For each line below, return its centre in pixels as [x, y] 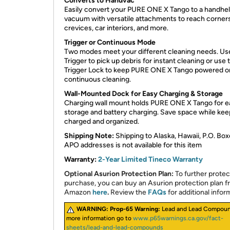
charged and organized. [102, 121]
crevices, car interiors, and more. [116, 28]
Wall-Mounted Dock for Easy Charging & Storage [143, 94]
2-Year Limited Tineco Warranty [150, 159]
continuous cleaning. [98, 79]
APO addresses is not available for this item [133, 145]
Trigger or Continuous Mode [110, 42]
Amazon [78, 192]
